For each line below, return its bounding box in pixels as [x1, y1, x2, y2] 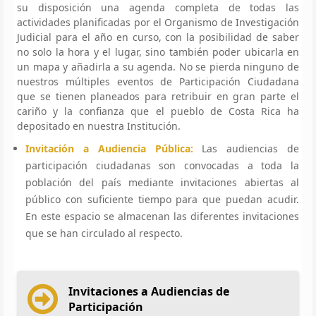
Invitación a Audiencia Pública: [25, 141, 193, 155]
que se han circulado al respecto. [25, 226, 183, 240]
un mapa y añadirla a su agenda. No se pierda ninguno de [17, 59, 299, 73]
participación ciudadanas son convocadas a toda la [25, 158, 299, 172]
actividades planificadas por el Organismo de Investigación [17, 15, 299, 29]
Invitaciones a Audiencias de [68, 283, 229, 299]
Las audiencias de [193, 141, 299, 155]
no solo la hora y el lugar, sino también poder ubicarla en [17, 44, 299, 59]
